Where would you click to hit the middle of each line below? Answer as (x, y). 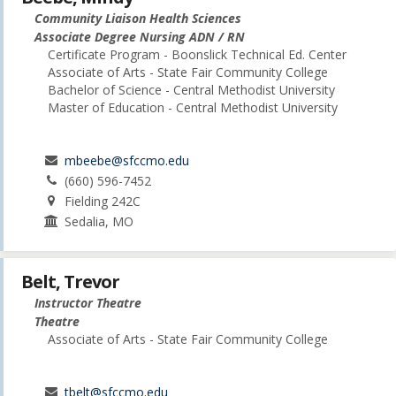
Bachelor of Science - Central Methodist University (191, 90)
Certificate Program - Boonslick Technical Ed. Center (197, 55)
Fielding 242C (103, 202)
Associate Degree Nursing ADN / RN (140, 37)
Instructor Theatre (88, 303)
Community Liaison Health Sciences (138, 19)
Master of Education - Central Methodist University (193, 108)
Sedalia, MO (99, 222)
